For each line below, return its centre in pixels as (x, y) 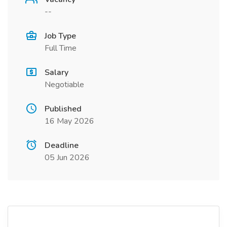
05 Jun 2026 (67, 158)
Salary (56, 72)
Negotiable (64, 85)
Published (63, 109)
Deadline (62, 145)
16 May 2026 (69, 121)
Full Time (61, 48)
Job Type (60, 36)
